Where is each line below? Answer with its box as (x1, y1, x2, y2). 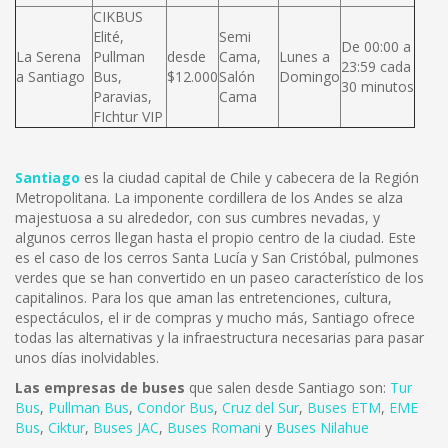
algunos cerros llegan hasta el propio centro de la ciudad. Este (15, 228, 416, 247)
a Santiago (16, 67, 85, 86)
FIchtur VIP (93, 107, 163, 126)
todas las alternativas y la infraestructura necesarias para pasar (15, 328, 424, 347)
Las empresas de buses (15, 378, 185, 397)
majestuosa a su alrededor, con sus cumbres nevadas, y (15, 208, 380, 227)
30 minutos (341, 77, 414, 96)
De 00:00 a (341, 37, 411, 56)
